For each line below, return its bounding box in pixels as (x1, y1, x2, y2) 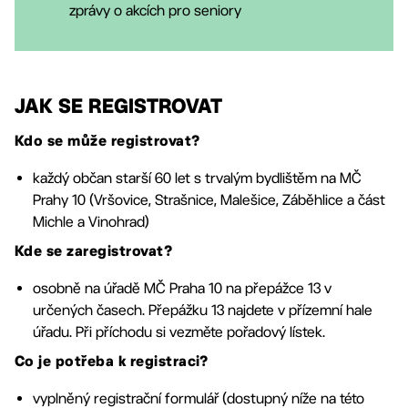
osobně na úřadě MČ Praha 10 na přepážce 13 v (33, 279, 331, 297)
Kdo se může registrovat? (15, 135, 200, 148)
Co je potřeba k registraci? (15, 355, 209, 369)
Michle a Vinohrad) (33, 212, 149, 230)
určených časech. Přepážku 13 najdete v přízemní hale (33, 301, 372, 319)
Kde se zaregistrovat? (15, 245, 173, 259)
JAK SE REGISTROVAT (15, 97, 222, 117)
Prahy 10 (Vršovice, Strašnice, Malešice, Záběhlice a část (33, 190, 385, 209)
